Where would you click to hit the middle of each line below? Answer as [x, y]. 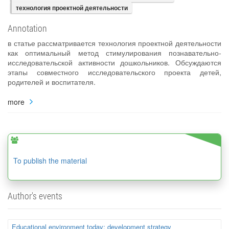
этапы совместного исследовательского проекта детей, [114, 72]
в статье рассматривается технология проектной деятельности [114, 43]
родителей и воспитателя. [52, 82]
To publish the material [50, 161]
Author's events [35, 196]
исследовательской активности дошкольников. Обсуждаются [114, 62]
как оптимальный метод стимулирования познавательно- [114, 53]
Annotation [27, 28]
